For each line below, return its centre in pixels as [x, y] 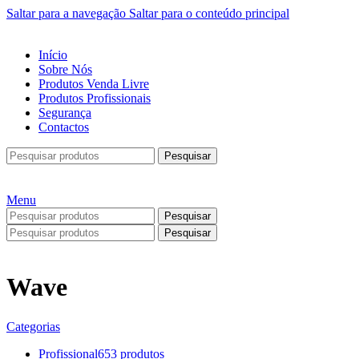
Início [53, 55]
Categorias [33, 326]
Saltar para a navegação [68, 13]
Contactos [64, 127]
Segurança [65, 113]
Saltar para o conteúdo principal [209, 13]
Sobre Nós [65, 69]
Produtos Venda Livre [94, 84]
